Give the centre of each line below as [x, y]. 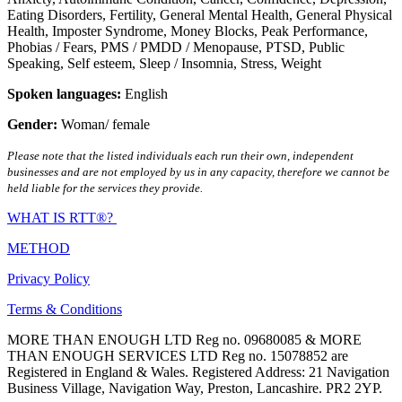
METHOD [39, 249]
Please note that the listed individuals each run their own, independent [180, 156]
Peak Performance [313, 31]
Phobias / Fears [50, 48]
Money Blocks [212, 31]
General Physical [344, 15]
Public [327, 48]
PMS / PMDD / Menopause [179, 48]
